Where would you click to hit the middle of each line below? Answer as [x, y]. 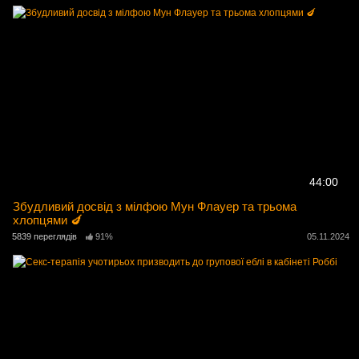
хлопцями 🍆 [48, 220]
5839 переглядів [44, 237]
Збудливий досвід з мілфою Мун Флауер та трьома [155, 207]
